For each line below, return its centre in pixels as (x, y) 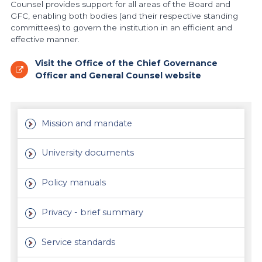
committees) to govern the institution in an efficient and (121, 28)
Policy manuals (74, 183)
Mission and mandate (87, 123)
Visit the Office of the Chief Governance (126, 63)
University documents (88, 153)
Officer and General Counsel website (118, 76)
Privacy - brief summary (93, 212)
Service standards (79, 242)
